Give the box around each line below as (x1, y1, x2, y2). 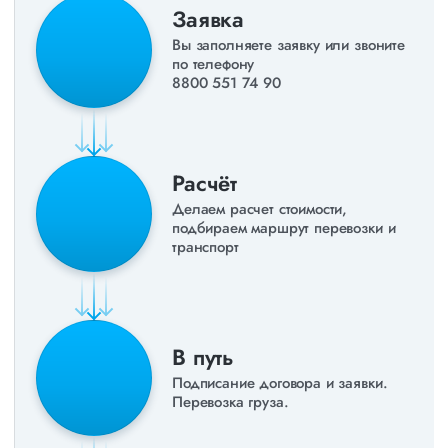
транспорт (172, 236, 239, 259)
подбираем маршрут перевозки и (172, 217, 396, 240)
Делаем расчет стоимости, (172, 198, 348, 221)
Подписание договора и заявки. (172, 371, 388, 394)
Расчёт (172, 167, 238, 200)
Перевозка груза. (172, 390, 289, 413)
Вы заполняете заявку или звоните (172, 34, 405, 57)
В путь (172, 340, 235, 373)
